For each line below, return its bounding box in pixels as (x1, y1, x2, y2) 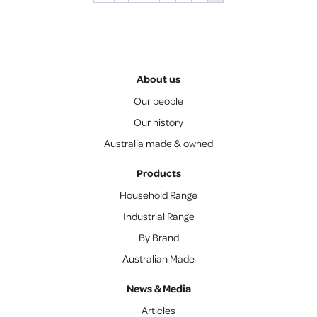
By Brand (138, 230, 179, 243)
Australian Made (122, 251, 195, 265)
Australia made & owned (104, 136, 213, 149)
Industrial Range (122, 209, 195, 222)
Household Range (120, 188, 197, 201)
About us (137, 71, 180, 86)
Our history (134, 115, 183, 128)
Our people (134, 93, 183, 107)
